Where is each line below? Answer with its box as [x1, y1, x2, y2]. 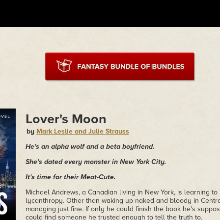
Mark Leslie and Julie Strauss [36, 127, 129, 136]
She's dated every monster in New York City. [25, 158, 166, 166]
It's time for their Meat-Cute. [25, 173, 116, 181]
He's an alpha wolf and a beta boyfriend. [25, 142, 155, 151]
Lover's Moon [25, 111, 107, 127]
